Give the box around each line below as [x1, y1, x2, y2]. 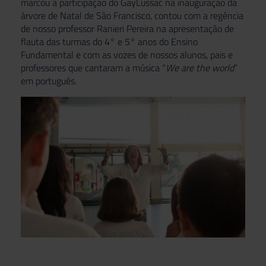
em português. [21, 74, 77, 88]
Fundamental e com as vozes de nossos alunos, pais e [21, 47, 233, 62]
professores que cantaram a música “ [21, 61, 166, 75]
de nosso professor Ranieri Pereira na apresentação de [21, 21, 234, 36]
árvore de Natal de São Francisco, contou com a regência [21, 8, 243, 23]
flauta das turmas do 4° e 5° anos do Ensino [21, 34, 198, 49]
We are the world [166, 61, 234, 75]
